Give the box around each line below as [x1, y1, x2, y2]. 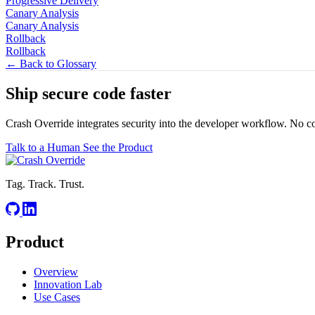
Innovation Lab [34, 278, 102, 291]
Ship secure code [6, 84, 130, 103]
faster [130, 84, 172, 103]
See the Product [83, 141, 153, 154]
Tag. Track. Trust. [6, 178, 84, 191]
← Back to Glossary [6, 57, 96, 70]
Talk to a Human [6, 141, 83, 154]
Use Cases [34, 291, 80, 304]
